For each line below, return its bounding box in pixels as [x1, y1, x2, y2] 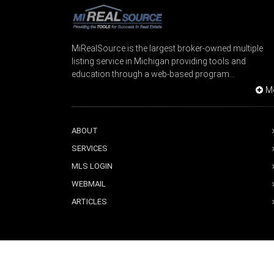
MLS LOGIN [72, 161, 113, 171]
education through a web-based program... [72, 68, 235, 79]
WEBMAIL [72, 179, 106, 188]
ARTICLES [72, 196, 107, 206]
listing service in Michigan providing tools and [72, 56, 246, 66]
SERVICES [72, 143, 108, 153]
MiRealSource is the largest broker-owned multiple [72, 43, 263, 53]
